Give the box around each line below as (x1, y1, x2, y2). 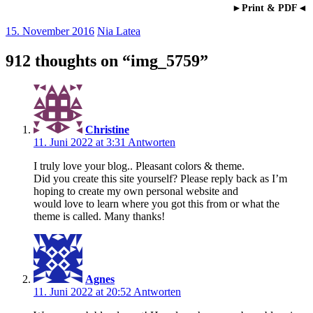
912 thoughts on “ (6, 51, 131, 70)
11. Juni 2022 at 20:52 (34, 285, 133, 298)
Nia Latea (97, 24, 140, 37)
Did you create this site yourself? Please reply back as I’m (34, 172, 287, 184)
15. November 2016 (6, 24, 94, 37)
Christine (85, 123, 129, 136)
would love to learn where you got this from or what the (34, 197, 279, 210)
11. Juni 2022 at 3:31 (34, 136, 128, 148)
